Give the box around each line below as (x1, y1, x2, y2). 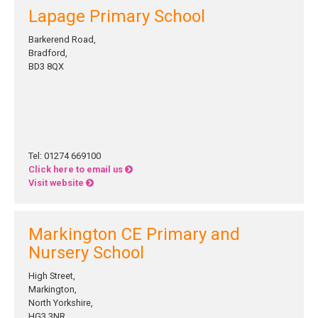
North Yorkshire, (28, 297, 93, 308)
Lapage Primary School (28, 6, 205, 26)
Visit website (28, 177, 86, 188)
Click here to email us (28, 164, 125, 175)
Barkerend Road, (28, 34, 96, 45)
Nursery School (28, 243, 144, 263)
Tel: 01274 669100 (28, 150, 101, 161)
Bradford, (28, 48, 67, 58)
